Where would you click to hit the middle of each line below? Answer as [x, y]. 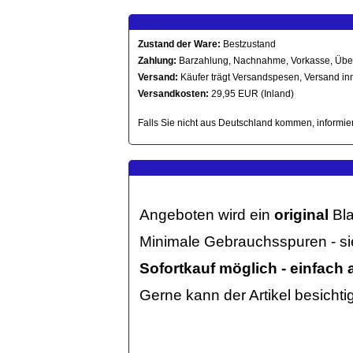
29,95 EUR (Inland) [251, 94]
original [301, 215]
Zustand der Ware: [179, 44]
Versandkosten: [173, 94]
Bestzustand [248, 44]
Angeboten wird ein [207, 215]
